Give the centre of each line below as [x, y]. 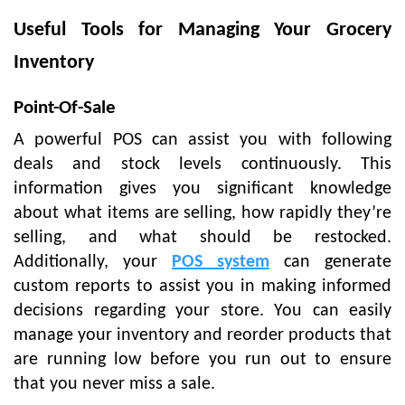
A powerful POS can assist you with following [202, 140]
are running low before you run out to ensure [202, 359]
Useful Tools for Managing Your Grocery [202, 30]
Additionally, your [93, 262]
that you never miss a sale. [114, 384]
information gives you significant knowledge [202, 188]
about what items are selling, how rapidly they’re [202, 213]
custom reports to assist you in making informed [202, 286]
